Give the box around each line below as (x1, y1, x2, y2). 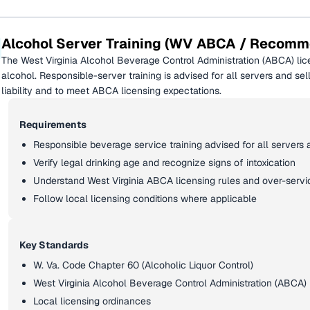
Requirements (19, 118, 86, 131)
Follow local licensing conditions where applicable (33, 192, 257, 205)
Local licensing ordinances (33, 295, 151, 307)
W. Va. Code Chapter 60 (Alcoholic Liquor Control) (33, 259, 253, 271)
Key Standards (19, 239, 89, 251)
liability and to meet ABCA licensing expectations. (1, 84, 221, 97)
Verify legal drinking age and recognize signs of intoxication (33, 156, 295, 169)
